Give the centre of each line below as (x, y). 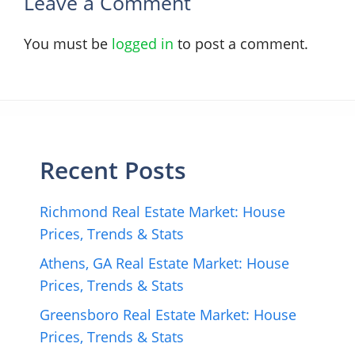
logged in (143, 43)
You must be (68, 43)
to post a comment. (241, 43)
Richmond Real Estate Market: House (162, 211)
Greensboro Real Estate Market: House (168, 314)
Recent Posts (113, 170)
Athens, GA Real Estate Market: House (164, 263)
